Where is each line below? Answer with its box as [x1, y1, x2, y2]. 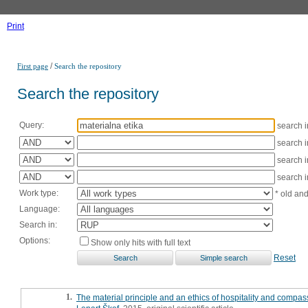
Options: [19, 235, 50, 245]
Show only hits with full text [91, 237, 190, 247]
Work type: [19, 188, 58, 198]
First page [17, 62, 48, 70]
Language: [19, 203, 60, 214]
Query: [19, 120, 44, 130]
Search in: [19, 219, 57, 230]
